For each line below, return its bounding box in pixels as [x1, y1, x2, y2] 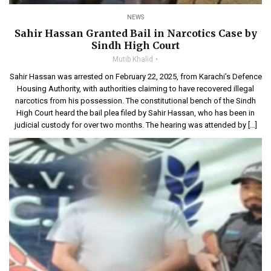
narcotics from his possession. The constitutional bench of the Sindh [15, 96, 256, 106]
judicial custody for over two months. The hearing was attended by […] [14, 120, 257, 130]
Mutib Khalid [113, 55, 153, 64]
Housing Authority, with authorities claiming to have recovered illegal [17, 84, 254, 94]
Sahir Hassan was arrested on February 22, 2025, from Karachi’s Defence [9, 72, 262, 82]
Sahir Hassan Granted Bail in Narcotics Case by [14, 27, 257, 40]
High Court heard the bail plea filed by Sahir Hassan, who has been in [16, 108, 255, 118]
